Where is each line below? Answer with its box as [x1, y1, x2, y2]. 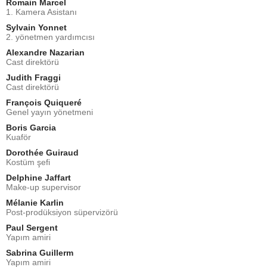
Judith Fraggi [6, 72, 61, 82]
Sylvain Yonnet [6, 22, 67, 32]
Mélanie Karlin [6, 197, 64, 207]
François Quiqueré [6, 97, 82, 107]
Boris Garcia [6, 122, 56, 132]
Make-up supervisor [6, 182, 81, 192]
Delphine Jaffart [6, 172, 71, 182]
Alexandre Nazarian [6, 47, 85, 57]
